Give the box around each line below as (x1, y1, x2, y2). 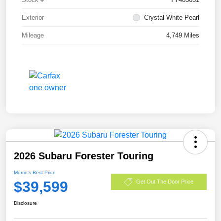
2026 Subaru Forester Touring (14, 150, 153, 161)
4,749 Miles (166, 31, 199, 39)
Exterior (22, 13, 44, 21)
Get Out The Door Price (136, 179, 193, 185)
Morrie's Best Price (14, 169, 56, 175)
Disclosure (14, 200, 37, 206)
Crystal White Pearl (144, 13, 199, 21)
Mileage (22, 31, 44, 39)
